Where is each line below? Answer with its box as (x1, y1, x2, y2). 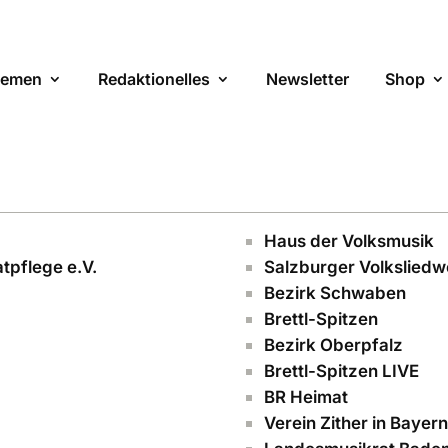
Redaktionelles (98, 69, 210, 89)
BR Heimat (264, 387, 348, 408)
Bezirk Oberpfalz (264, 335, 403, 356)
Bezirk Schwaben (264, 283, 406, 304)
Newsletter (266, 69, 349, 89)
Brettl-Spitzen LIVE (264, 361, 419, 382)
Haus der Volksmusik (264, 231, 434, 252)
